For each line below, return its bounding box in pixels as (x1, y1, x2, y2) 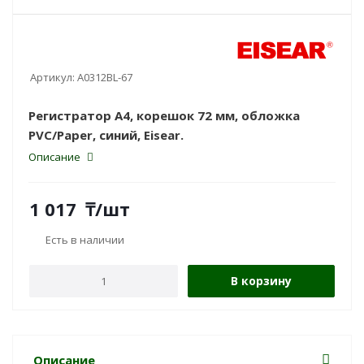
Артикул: (30, 70, 75, 84)
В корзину (231, 273, 292, 288)
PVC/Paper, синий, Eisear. (28, 127, 184, 143)
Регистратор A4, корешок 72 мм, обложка (28, 107, 300, 123)
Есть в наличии (45, 232, 124, 247)
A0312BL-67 (77, 70, 132, 84)
